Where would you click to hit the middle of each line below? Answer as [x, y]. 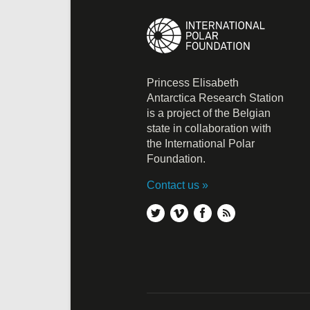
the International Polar [200, 144]
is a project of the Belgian [208, 113]
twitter [179, 212]
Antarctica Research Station [215, 98]
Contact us [173, 185]
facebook [234, 212]
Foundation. [176, 159]
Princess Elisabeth [192, 83]
